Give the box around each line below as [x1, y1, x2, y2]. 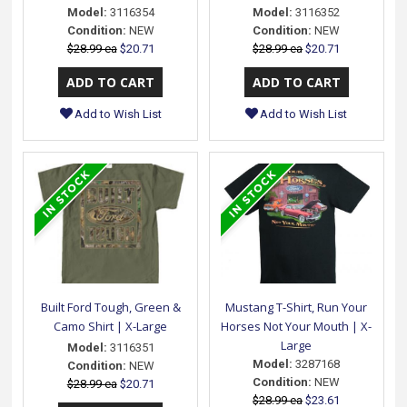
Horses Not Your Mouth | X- [221, 317, 372, 334]
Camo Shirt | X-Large [54, 317, 168, 334]
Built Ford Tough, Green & [40, 298, 181, 315]
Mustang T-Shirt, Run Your [225, 298, 368, 315]
